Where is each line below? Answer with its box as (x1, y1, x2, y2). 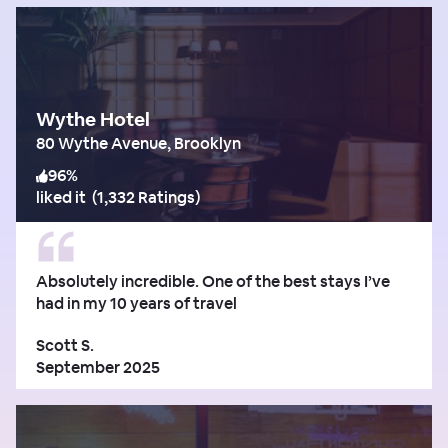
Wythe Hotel (36, 106, 150, 132)
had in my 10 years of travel (36, 292, 237, 314)
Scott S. (36, 334, 94, 356)
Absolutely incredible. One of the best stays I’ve (36, 270, 390, 292)
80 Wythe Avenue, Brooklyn (36, 132, 241, 154)
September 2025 (36, 356, 160, 378)
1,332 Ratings (97, 186, 195, 208)
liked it (36, 186, 86, 208)
